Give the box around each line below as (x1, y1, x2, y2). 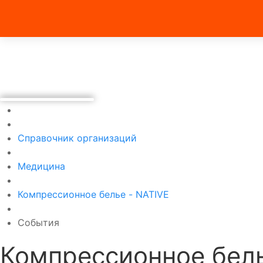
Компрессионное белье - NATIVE (18, 188, 169, 200)
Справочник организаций (18, 132, 137, 144)
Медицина (18, 160, 65, 172)
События (18, 217, 59, 228)
